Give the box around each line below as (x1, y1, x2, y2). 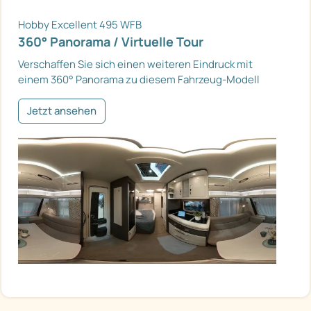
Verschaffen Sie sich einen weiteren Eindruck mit (18, 57, 253, 72)
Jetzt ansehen (27, 103, 96, 119)
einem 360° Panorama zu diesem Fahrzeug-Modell (18, 72, 260, 87)
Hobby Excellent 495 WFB (18, 17, 142, 33)
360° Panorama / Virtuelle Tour (18, 33, 203, 51)
